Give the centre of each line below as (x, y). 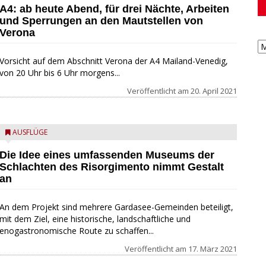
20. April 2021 (213, 91)
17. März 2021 (212, 249)
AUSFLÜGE (30, 132)
